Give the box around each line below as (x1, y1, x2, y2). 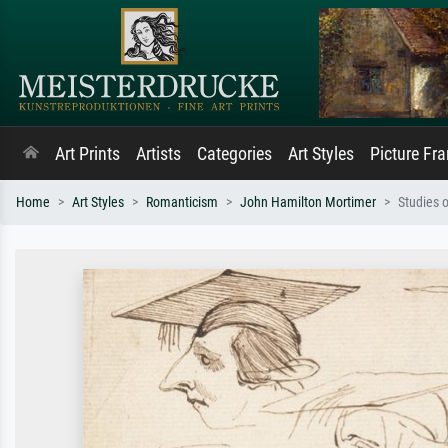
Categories (197, 144, 272, 164)
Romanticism (146, 194, 218, 211)
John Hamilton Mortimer (240, 194, 376, 211)
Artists (136, 144, 181, 164)
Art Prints (55, 144, 120, 164)
